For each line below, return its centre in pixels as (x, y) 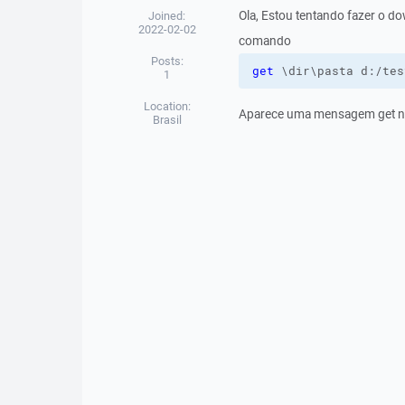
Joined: (167, 16)
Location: (167, 106)
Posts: (167, 61)
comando (264, 41)
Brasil (167, 120)
